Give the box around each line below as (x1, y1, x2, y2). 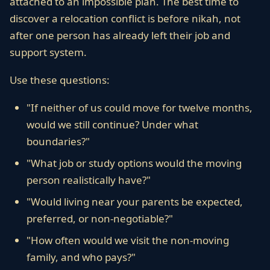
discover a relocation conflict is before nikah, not (10, 11, 240, 25)
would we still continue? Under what (27, 118, 198, 131)
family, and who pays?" (27, 250, 136, 264)
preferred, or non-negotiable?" (27, 212, 173, 225)
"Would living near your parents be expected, (27, 195, 243, 209)
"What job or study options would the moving (27, 156, 242, 170)
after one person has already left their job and (10, 28, 230, 42)
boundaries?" (27, 134, 90, 148)
